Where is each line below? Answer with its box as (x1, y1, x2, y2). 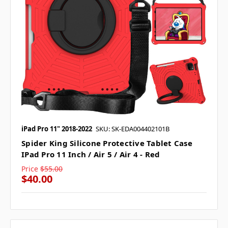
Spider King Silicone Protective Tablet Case (21, 137, 192, 148)
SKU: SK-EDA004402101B (96, 124, 169, 133)
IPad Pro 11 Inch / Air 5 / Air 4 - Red (21, 149, 160, 159)
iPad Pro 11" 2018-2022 (21, 124, 92, 133)
